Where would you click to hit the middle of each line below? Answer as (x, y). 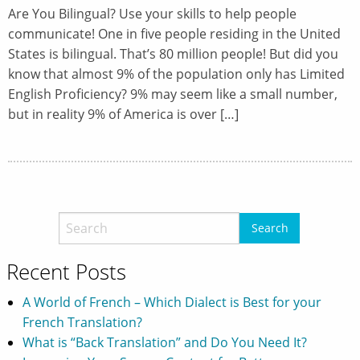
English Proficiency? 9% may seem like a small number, (173, 94)
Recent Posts (66, 271)
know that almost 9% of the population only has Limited (176, 74)
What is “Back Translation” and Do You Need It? (165, 342)
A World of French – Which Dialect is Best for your (172, 302)
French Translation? (82, 322)
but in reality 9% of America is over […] (123, 115)
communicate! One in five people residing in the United (174, 34)
